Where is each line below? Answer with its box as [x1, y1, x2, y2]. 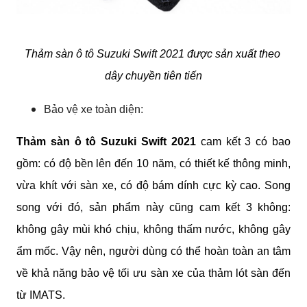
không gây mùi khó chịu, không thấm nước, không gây [16, 223, 291, 235]
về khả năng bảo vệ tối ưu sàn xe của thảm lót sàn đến [16, 267, 291, 279]
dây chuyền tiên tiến [105, 69, 202, 82]
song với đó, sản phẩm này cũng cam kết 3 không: [16, 201, 291, 213]
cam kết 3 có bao [195, 135, 291, 147]
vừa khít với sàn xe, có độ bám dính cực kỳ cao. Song [16, 179, 291, 191]
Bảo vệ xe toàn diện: [44, 103, 143, 115]
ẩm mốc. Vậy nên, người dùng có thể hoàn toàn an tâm [16, 245, 291, 257]
